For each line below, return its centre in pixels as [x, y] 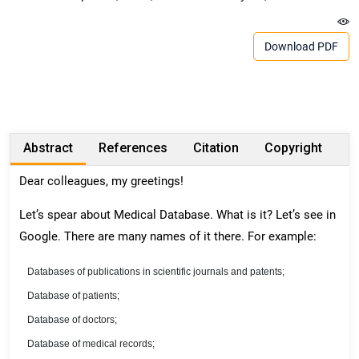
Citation [216, 148]
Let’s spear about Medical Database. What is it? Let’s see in [177, 214]
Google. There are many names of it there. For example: [168, 236]
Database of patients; [73, 295]
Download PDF [328, 46]
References [133, 148]
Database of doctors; [72, 319]
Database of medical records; [91, 343]
